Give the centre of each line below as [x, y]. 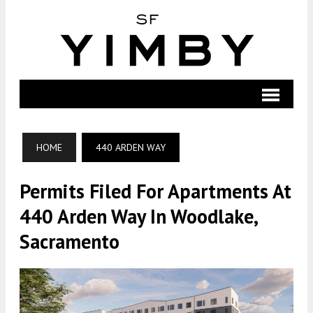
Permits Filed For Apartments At [155, 191]
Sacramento [70, 241]
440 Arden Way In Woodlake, [138, 216]
